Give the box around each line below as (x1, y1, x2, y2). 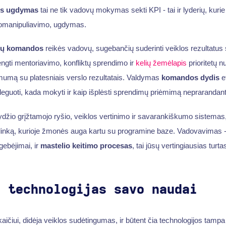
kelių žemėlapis (135, 59, 187, 68)
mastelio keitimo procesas (40, 141, 132, 150)
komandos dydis (161, 73, 219, 82)
